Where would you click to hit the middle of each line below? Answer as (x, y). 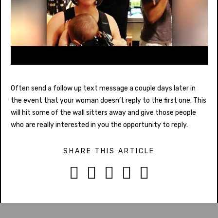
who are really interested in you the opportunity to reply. (99, 125)
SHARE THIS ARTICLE (109, 151)
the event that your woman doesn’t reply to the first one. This (108, 100)
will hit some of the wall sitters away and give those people (103, 112)
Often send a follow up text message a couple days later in (103, 88)
